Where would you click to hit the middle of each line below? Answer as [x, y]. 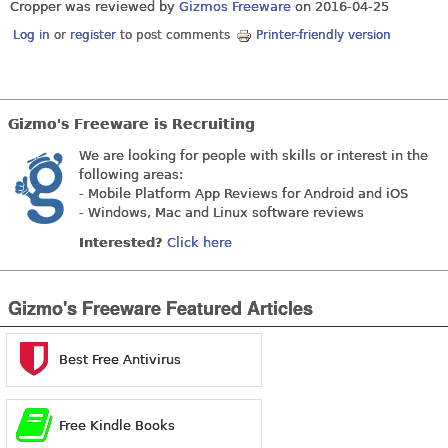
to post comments [173, 35]
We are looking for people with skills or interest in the [253, 156]
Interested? [121, 242]
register [93, 35]
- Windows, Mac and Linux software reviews [221, 213]
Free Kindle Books [117, 426]
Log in [32, 35]
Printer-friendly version [324, 35]
